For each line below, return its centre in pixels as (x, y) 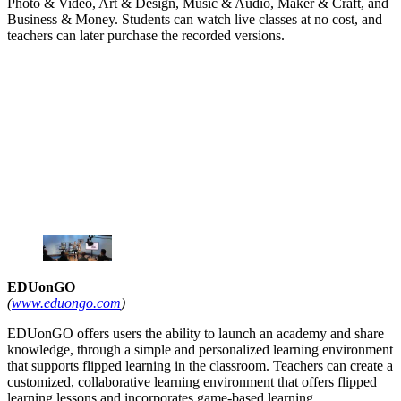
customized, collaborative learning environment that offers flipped (192, 381)
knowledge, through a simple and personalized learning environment (200, 349)
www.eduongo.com (66, 303)
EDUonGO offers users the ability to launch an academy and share (196, 333)
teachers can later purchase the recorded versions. (146, 36)
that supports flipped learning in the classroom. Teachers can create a (200, 365)
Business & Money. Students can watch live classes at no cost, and (195, 20)
